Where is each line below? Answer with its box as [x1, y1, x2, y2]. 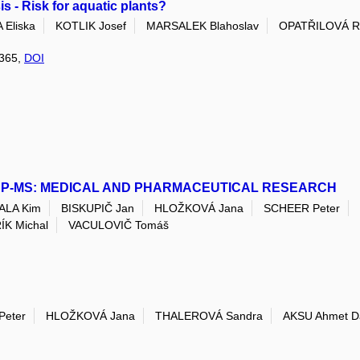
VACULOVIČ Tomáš [68, 219, 169, 232]
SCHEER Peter [264, 201, 340, 215]
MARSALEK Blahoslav [146, 19, 259, 33]
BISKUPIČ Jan [61, 201, 134, 215]
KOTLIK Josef [55, 19, 126, 33]
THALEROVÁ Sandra [155, 309, 263, 323]
